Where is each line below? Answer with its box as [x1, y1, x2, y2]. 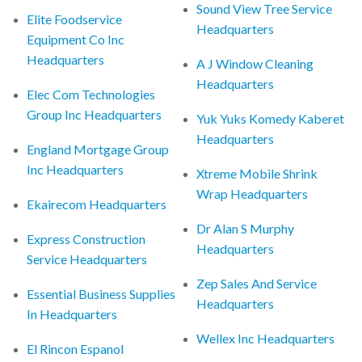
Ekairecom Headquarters [27, 196, 167, 212]
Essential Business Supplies [27, 285, 176, 301]
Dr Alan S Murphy [196, 220, 295, 236]
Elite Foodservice [27, 11, 123, 27]
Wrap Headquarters [196, 185, 309, 201]
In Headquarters [27, 305, 118, 322]
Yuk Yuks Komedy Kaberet [196, 110, 345, 126]
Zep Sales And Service [196, 275, 318, 291]
